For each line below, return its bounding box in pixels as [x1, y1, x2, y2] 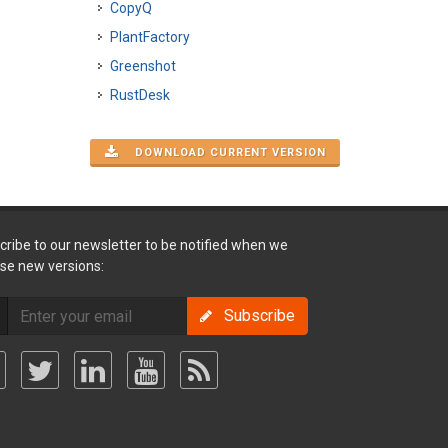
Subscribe [212, 306, 296, 325]
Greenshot [110, 58, 176, 74]
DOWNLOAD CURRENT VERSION [123, 146, 326, 159]
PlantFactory [110, 29, 190, 45]
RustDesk [110, 87, 170, 103]
